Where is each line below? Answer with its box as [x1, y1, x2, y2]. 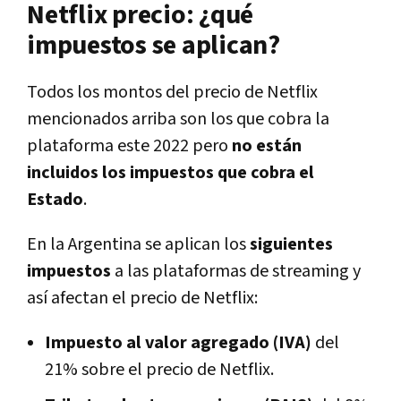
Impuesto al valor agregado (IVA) [45, 331, 315, 355]
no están [232, 134, 302, 158]
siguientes [250, 233, 333, 257]
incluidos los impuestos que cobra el [27, 161, 314, 185]
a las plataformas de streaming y [111, 260, 361, 284]
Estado [27, 188, 83, 212]
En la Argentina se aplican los [27, 233, 250, 257]
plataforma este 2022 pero [27, 134, 232, 158]
